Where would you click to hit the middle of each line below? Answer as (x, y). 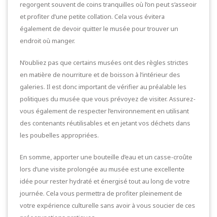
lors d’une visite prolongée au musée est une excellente (102, 169)
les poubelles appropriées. (59, 135)
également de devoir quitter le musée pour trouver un (99, 28)
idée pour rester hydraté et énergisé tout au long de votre (105, 181)
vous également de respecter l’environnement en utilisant (104, 111)
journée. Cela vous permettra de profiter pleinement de (101, 193)
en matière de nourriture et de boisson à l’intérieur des (100, 74)
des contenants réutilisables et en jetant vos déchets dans (105, 123)
